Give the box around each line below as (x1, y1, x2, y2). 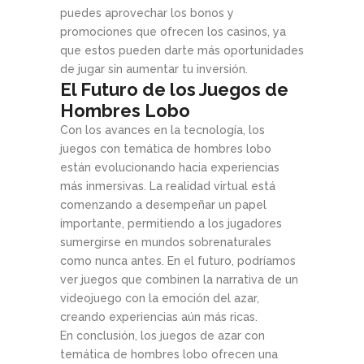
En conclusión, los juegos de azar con (60, 329, 265, 343)
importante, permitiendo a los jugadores (60, 217, 282, 231)
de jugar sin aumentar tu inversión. (60, 63, 248, 76)
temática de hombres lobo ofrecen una (60, 348, 278, 362)
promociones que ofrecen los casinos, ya (60, 25, 286, 39)
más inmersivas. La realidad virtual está (60, 180, 275, 193)
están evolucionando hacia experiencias (60, 161, 279, 175)
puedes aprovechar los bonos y (60, 6, 234, 20)
